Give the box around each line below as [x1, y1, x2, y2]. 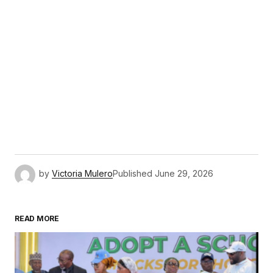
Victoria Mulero [52, 168, 113, 179]
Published [113, 168, 152, 179]
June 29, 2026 [155, 168, 213, 179]
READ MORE [15, 214, 59, 224]
